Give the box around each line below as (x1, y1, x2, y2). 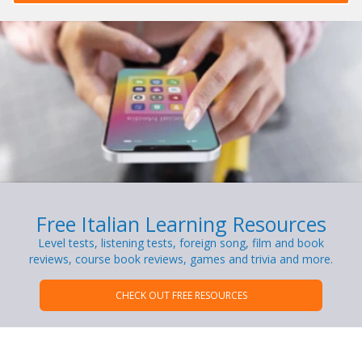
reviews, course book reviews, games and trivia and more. (29, 251, 333, 267)
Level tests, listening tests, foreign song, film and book (38, 235, 324, 251)
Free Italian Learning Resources (36, 210, 326, 238)
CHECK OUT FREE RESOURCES (115, 288, 247, 303)
